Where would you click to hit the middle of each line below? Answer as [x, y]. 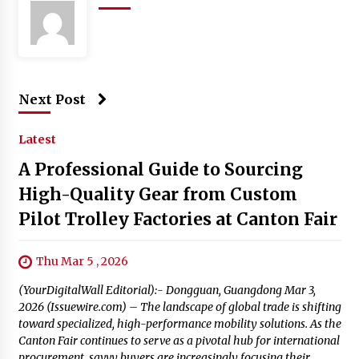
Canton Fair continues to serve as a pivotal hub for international [179, 340]
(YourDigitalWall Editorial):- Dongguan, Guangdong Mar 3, [167, 290]
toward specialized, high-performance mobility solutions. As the [179, 323]
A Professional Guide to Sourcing [160, 169]
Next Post [52, 99]
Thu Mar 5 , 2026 [82, 261]
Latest [37, 139]
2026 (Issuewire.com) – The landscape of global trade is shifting [179, 307]
